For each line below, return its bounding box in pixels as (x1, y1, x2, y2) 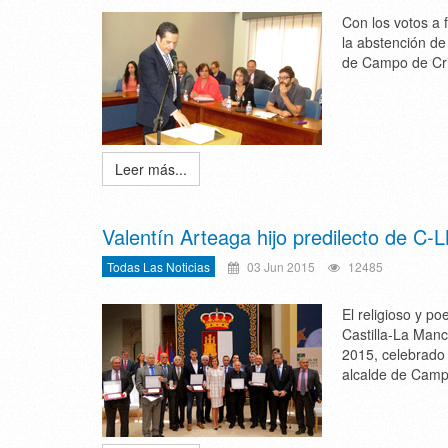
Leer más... (115, 159, 187, 179)
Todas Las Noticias (107, 258, 210, 275)
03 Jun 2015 (244, 258, 315, 275)
